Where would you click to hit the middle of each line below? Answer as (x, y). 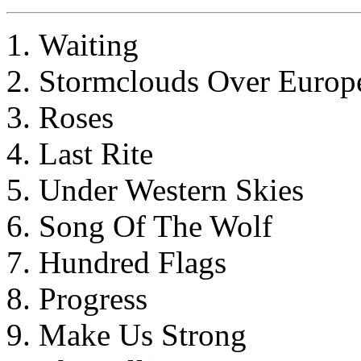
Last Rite (96, 153)
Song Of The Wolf (156, 226)
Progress (93, 298)
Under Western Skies (171, 189)
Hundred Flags (133, 262)
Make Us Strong (143, 334)
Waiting (89, 44)
